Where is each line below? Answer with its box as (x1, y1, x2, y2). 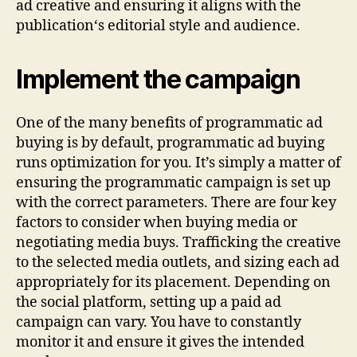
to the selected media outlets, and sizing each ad (16, 253, 339, 273)
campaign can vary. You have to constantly (16, 313, 301, 332)
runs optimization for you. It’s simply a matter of (16, 154, 341, 173)
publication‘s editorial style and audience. (16, 16, 300, 35)
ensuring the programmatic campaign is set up (16, 174, 331, 193)
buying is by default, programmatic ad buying (16, 134, 325, 153)
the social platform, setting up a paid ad (16, 293, 281, 312)
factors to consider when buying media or (16, 214, 297, 233)
